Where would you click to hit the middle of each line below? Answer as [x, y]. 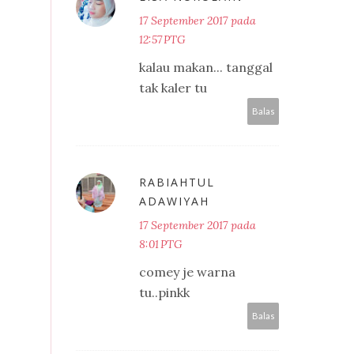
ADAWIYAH [174, 201]
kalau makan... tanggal [206, 67]
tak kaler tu [173, 87]
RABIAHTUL [177, 182]
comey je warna [187, 271]
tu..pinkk [164, 292]
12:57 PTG [162, 39]
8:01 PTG [161, 244]
